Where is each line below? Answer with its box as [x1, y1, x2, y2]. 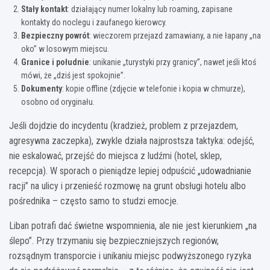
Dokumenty [21, 83, 62, 93]
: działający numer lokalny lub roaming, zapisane [67, 4, 233, 14]
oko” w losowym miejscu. [21, 43, 109, 54]
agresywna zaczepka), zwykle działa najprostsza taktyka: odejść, [9, 134, 254, 146]
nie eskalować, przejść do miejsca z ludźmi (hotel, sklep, [9, 149, 222, 162]
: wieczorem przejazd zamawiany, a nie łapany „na [89, 30, 261, 40]
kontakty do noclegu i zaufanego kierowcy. [21, 17, 167, 27]
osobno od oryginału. [21, 96, 95, 107]
